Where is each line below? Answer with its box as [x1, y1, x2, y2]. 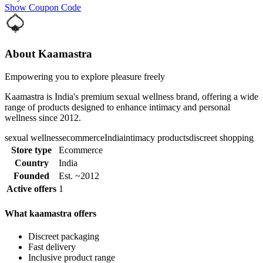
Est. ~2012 [59, 170, 99, 181]
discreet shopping [189, 132, 254, 143]
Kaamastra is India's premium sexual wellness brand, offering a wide [5, 91, 258, 102]
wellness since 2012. [5, 112, 81, 123]
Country [14, 157, 49, 168]
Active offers [6, 183, 56, 194]
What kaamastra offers [5, 208, 96, 218]
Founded [14, 170, 49, 181]
